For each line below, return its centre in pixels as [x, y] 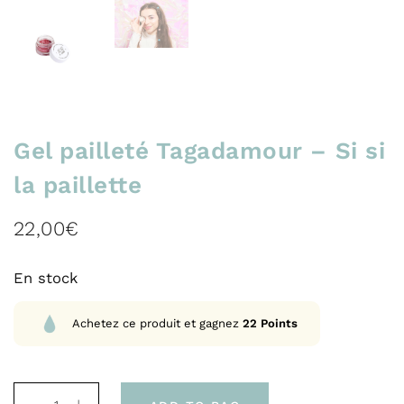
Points [277, 324]
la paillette [78, 185]
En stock [46, 279]
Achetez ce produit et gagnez [157, 324]
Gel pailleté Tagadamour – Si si [200, 151]
